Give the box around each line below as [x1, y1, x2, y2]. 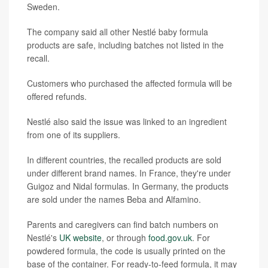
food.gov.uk [148, 232, 192, 244]
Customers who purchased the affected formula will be [27, 77, 232, 90]
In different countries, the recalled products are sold [27, 154, 221, 166]
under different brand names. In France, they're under [27, 167, 231, 179]
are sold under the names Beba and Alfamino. [27, 193, 201, 206]
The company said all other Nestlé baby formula [27, 26, 208, 38]
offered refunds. [27, 90, 87, 103]
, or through [102, 232, 148, 244]
